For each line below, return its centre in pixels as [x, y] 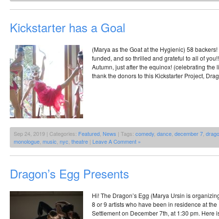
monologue [27, 141]
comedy [145, 133]
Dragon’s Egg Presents [69, 173]
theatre [80, 141]
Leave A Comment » [117, 141]
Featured [89, 133]
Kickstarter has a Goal [67, 27]
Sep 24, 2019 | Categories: [46, 133]
